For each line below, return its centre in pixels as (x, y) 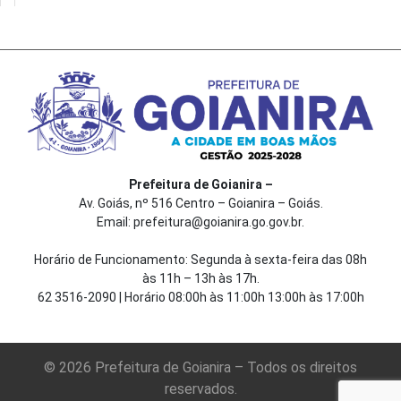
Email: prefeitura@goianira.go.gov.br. (200, 222)
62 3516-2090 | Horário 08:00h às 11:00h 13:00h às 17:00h (200, 297)
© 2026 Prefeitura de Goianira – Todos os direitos (200, 367)
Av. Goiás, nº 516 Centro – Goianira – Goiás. (200, 203)
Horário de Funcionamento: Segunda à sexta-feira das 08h (200, 259)
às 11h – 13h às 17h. (200, 278)
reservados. (200, 388)
